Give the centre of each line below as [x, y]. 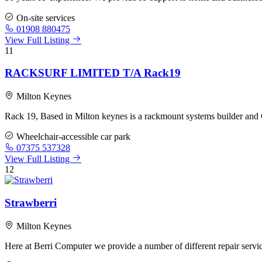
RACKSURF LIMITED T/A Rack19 [93, 73]
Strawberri [31, 202]
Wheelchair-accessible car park [72, 137]
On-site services [44, 18]
